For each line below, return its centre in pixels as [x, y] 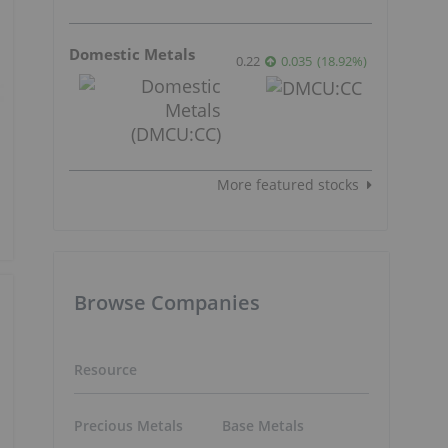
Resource [105, 369]
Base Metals [262, 426]
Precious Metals [128, 426]
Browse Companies [167, 302]
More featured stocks [288, 184]
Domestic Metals [132, 53]
